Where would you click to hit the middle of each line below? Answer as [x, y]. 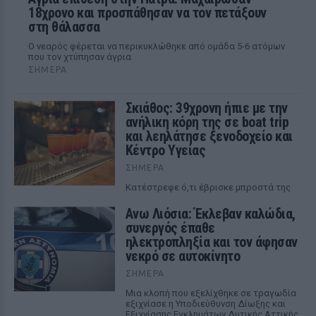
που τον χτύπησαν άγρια [80, 57]
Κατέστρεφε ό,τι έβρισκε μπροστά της [208, 187]
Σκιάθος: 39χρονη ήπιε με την [206, 108]
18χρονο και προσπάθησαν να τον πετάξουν [147, 13]
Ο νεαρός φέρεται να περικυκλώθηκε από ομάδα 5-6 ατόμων [157, 46]
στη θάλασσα [64, 27]
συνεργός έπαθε [170, 228]
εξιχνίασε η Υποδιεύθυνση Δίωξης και [205, 304]
